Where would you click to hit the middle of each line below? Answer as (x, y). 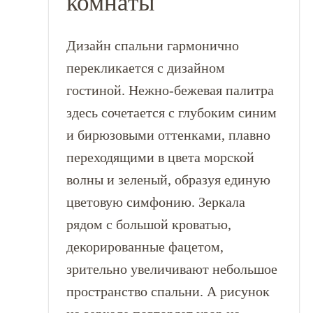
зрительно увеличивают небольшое (172, 269)
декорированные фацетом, (145, 247)
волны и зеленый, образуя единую (168, 180)
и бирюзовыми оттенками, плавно (168, 135)
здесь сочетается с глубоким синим (171, 112)
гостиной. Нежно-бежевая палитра (170, 90)
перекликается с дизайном (145, 68)
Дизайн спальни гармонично (152, 45)
